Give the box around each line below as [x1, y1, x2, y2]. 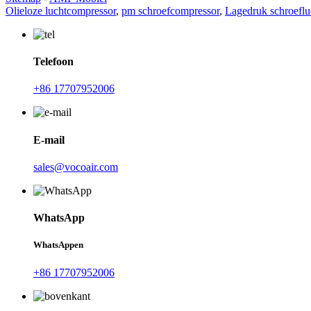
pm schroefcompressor [121, 4, 219, 17]
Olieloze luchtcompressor [6, 4, 116, 17]
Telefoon [33, 56, 74, 68]
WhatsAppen [33, 239, 83, 251]
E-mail [33, 133, 65, 146]
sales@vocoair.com [33, 160, 118, 173]
